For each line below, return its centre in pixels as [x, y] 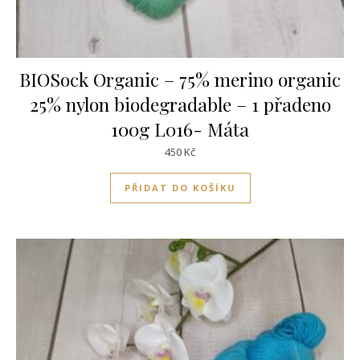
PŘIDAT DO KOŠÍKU [180, 187]
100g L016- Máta [180, 129]
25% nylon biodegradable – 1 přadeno [180, 104]
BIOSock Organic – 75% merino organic [180, 80]
